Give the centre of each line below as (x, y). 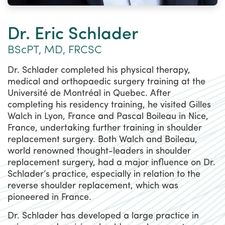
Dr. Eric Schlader (73, 35)
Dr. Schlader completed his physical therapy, (99, 70)
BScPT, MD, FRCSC (55, 50)
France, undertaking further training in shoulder (105, 128)
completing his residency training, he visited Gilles (109, 105)
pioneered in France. (49, 197)
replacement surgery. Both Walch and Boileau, (102, 140)
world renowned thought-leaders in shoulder (99, 151)
